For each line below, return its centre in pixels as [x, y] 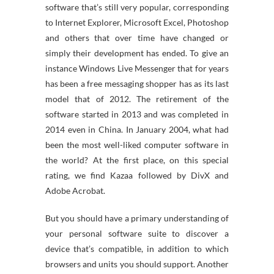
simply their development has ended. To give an [137, 53]
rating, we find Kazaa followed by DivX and [137, 175]
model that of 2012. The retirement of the [137, 99]
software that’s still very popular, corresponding [137, 7]
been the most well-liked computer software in [137, 145]
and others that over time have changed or [137, 38]
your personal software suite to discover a [137, 233]
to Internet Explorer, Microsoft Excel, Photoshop [137, 22]
